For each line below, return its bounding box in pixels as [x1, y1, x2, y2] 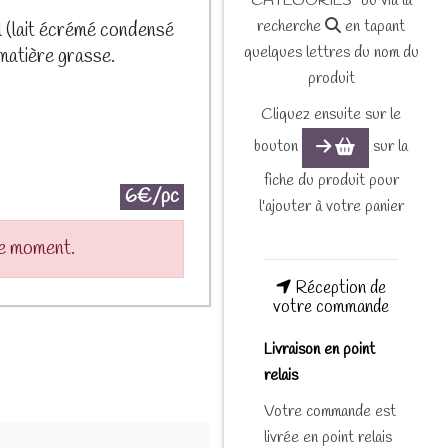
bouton [253, 135, 302, 157]
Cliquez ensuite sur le [261, 103, 401, 125]
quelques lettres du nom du [243, 41, 419, 63]
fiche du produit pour [263, 170, 399, 192]
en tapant [341, 15, 405, 37]
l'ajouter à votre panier [258, 196, 404, 218]
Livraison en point [264, 338, 375, 360]
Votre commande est [264, 400, 396, 422]
